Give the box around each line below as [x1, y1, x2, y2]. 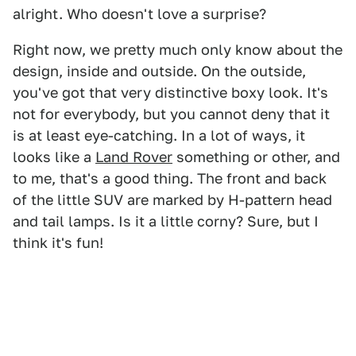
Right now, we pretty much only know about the [13, 41, 342, 59]
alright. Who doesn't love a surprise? [13, 6, 266, 23]
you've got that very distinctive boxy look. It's [13, 84, 328, 102]
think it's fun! [13, 234, 103, 252]
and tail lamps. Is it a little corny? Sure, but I [13, 213, 319, 230]
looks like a [13, 149, 95, 166]
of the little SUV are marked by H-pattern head [13, 192, 332, 209]
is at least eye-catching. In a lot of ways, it [13, 127, 305, 145]
